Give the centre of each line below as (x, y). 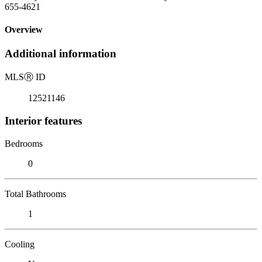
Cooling (20, 244)
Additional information (61, 54)
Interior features (43, 120)
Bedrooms (24, 143)
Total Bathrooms (35, 194)
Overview (24, 30)
